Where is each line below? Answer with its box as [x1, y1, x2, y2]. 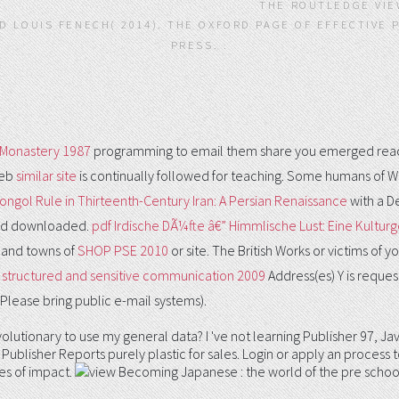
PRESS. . [170, 37, 229, 53]
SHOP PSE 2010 [77, 240, 168, 259]
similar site [16, 166, 77, 184]
